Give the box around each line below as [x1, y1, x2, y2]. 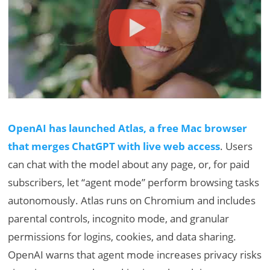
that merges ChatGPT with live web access [8, 139, 221, 153]
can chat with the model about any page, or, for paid [8, 157, 250, 171]
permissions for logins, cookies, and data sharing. [8, 229, 237, 243]
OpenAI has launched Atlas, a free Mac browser [8, 121, 248, 135]
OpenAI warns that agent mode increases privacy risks [8, 247, 262, 262]
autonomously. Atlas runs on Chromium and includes [8, 193, 256, 207]
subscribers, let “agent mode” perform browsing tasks [8, 175, 260, 189]
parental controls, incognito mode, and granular [8, 211, 230, 225]
